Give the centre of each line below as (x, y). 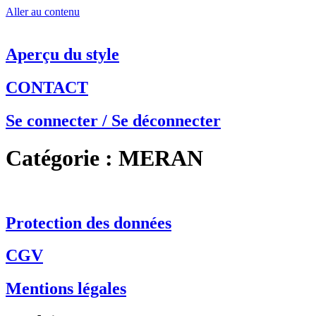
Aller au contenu (43, 12)
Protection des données (89, 223)
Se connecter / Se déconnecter (113, 120)
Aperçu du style (62, 54)
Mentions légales (66, 289)
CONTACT (47, 87)
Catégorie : (62, 158)
